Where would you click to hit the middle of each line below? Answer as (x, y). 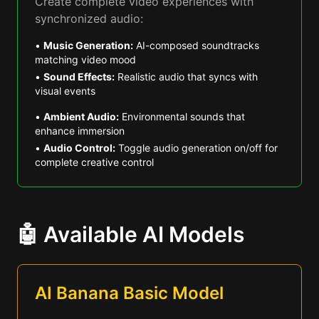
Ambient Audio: (81, 116)
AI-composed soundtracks (196, 45)
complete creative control (94, 162)
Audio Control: (79, 148)
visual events (65, 91)
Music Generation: (88, 45)
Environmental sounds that (182, 116)
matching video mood (85, 59)
